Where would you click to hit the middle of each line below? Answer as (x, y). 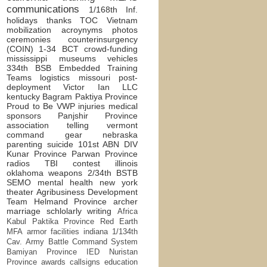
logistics (55, 77)
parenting (24, 144)
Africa (128, 212)
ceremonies (29, 39)
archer (126, 201)
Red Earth (119, 222)
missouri (94, 77)
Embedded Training (98, 68)
